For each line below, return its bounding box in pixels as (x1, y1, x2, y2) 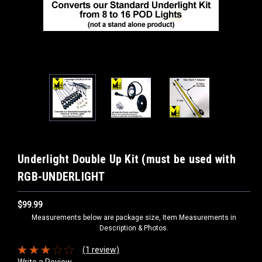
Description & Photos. (99, 223, 168, 232)
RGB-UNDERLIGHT (18, 170, 105, 184)
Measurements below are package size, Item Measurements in (32, 213, 236, 222)
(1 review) (82, 244, 119, 254)
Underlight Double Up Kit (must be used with (18, 152, 236, 166)
